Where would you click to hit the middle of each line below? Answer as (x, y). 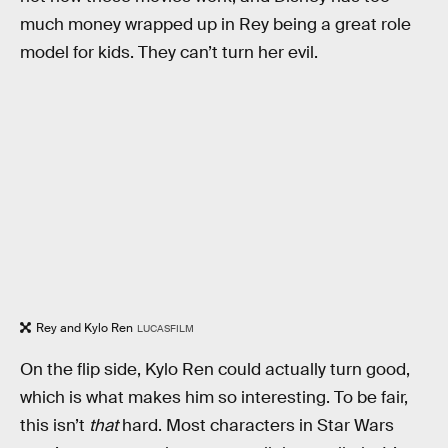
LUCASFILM (165, 329)
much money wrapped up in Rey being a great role (215, 24)
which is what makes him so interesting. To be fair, (214, 397)
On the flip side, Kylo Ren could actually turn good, (215, 369)
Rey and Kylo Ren (84, 328)
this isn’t (54, 425)
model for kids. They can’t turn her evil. (169, 52)
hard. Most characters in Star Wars (256, 425)
